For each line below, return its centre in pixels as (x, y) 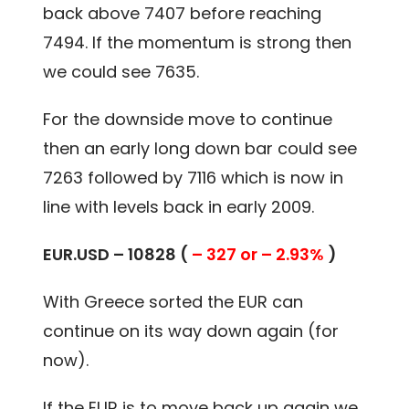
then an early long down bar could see (200, 148)
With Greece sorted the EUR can (173, 301)
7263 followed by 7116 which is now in (194, 177)
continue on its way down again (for (191, 330)
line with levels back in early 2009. (179, 206)
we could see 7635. (121, 71)
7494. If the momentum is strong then (198, 42)
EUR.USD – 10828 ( (118, 254)
